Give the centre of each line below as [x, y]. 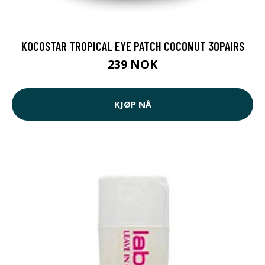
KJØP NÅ [132, 104]
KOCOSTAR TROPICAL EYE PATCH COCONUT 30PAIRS [132, 46]
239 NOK [132, 64]
